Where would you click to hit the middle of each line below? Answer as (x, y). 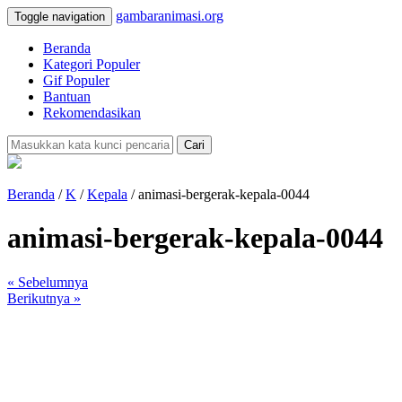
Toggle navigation (60, 17)
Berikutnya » (44, 298)
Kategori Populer (92, 64)
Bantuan (67, 96)
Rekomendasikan (92, 113)
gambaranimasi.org (170, 16)
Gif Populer (76, 80)
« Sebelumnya (48, 282)
